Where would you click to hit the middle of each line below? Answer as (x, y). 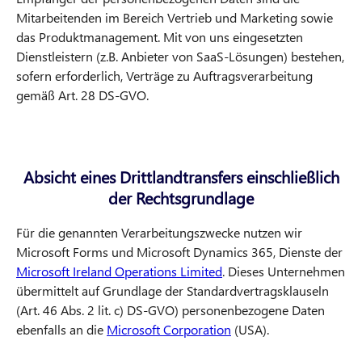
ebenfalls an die (61, 330)
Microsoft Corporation (169, 330)
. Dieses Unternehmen (284, 271)
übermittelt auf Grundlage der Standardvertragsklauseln (173, 291)
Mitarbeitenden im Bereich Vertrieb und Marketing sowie (175, 18)
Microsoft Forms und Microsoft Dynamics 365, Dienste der (179, 252)
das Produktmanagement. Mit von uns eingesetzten (160, 37)
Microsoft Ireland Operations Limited (119, 271)
